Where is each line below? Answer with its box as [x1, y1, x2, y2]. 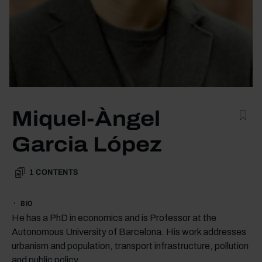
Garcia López [12, 132, 162, 156]
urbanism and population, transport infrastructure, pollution [12, 240, 249, 251]
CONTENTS [36, 167, 78, 177]
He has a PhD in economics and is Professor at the [12, 212, 216, 223]
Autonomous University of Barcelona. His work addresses [12, 226, 246, 237]
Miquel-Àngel [12, 106, 160, 130]
